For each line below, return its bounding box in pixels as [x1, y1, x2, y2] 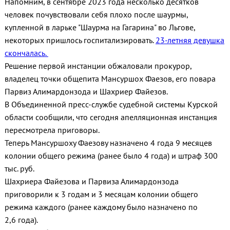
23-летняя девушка [155, 34, 224, 45]
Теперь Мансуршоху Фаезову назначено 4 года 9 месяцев [4, 137, 212, 148]
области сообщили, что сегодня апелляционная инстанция [4, 111, 217, 122]
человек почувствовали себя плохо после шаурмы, [4, 9, 188, 20]
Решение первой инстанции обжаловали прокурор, [4, 60, 191, 71]
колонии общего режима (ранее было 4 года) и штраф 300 [4, 150, 218, 161]
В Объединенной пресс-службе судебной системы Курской [4, 99, 218, 109]
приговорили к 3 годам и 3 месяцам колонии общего [4, 188, 198, 199]
